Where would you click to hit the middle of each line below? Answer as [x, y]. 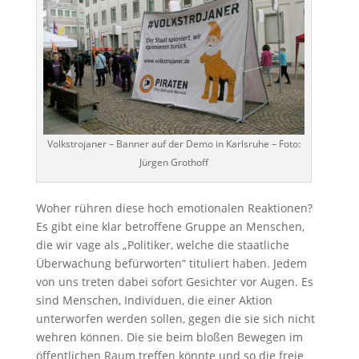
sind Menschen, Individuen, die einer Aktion [154, 300]
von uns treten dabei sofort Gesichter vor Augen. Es [174, 281]
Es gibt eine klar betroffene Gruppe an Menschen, [170, 226]
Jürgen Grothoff [173, 162]
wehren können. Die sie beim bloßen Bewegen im [169, 337]
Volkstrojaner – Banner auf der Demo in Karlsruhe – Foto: [173, 143]
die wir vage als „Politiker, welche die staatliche [162, 244]
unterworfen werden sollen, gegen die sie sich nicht [175, 318]
